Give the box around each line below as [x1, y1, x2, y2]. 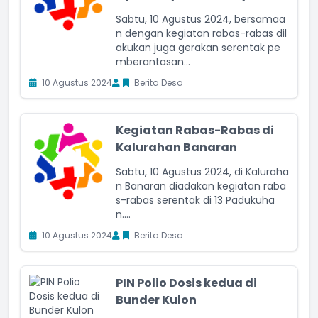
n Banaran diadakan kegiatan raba [116, 179, 286, 193]
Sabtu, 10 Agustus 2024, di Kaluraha [116, 165, 289, 179]
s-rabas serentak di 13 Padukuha [116, 193, 275, 207]
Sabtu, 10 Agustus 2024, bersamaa [116, 12, 285, 26]
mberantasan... [116, 55, 190, 69]
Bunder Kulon [116, 292, 197, 308]
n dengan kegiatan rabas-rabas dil [116, 26, 287, 40]
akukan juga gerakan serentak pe [116, 40, 280, 55]
